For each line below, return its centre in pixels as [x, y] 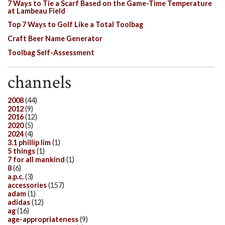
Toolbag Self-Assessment [51, 53]
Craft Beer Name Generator [55, 39]
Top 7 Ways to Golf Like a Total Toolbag [75, 25]
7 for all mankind [36, 160]
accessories [27, 185]
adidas [19, 202]
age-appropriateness [43, 219]
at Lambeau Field [36, 11]
